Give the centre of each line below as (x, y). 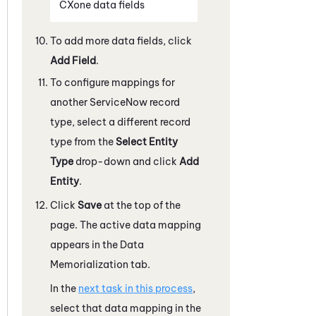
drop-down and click (126, 161)
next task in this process (135, 288)
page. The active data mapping (126, 225)
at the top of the (141, 205)
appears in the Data (97, 244)
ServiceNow (119, 102)
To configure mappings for (113, 82)
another (70, 102)
